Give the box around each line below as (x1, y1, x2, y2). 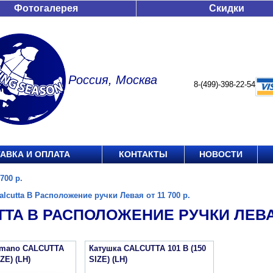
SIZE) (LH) (89, 255, 127, 264)
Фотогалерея (14, 3, 78, 13)
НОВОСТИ (199, 149, 243, 159)
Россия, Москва (68, 73, 157, 87)
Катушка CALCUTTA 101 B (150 (89, 244, 206, 253)
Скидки (209, 3, 244, 13)
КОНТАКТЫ (119, 149, 168, 159)
